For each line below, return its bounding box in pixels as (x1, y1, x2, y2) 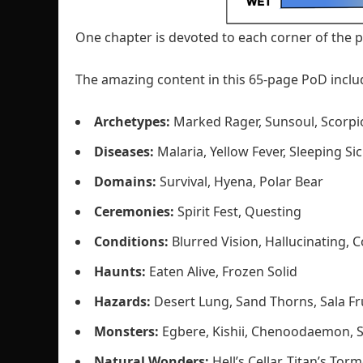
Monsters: (94, 322, 162, 340)
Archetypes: (94, 113, 170, 130)
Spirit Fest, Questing (177, 203, 301, 220)
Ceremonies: (94, 203, 177, 220)
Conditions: (94, 233, 172, 250)
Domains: (94, 173, 160, 190)
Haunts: (94, 263, 146, 280)
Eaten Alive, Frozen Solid (146, 263, 297, 280)
